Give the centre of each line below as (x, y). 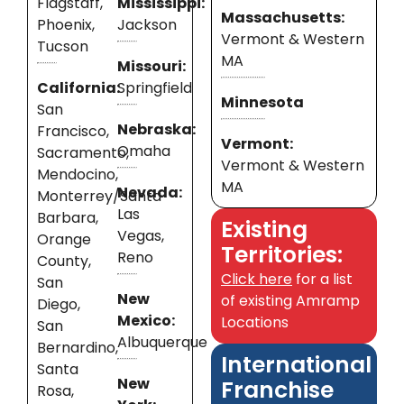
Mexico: (146, 321)
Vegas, (141, 236)
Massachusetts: (283, 18)
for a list (322, 280)
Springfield (155, 88)
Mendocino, (78, 175)
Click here (257, 280)
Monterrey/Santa (99, 197)
